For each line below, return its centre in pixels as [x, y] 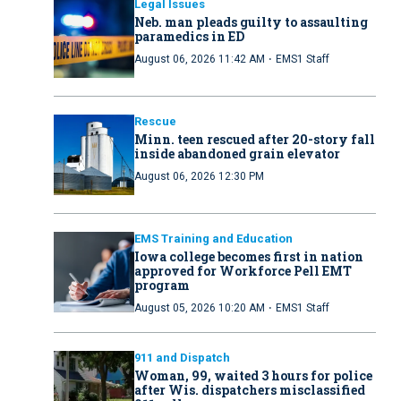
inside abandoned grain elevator [237, 154]
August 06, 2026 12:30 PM [199, 177]
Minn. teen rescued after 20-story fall [255, 140]
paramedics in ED [189, 37]
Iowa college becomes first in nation [249, 257]
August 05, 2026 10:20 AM [200, 308]
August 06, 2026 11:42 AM [200, 60]
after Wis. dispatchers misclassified [250, 390]
